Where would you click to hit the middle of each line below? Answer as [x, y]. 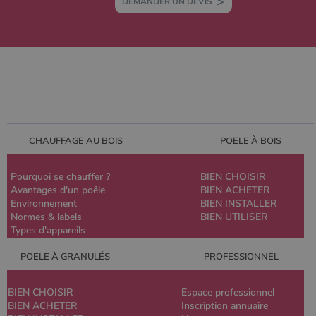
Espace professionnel [228, 292]
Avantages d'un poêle [58, 190]
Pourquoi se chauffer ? [60, 176]
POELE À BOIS [251, 141]
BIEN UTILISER [234, 217]
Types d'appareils [48, 230]
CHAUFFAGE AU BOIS [76, 141]
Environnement [44, 203]
